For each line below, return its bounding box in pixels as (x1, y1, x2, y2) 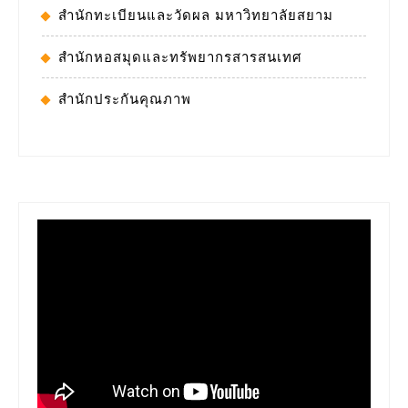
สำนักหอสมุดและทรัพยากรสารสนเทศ (58, 48, 302, 65)
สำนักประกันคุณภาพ (58, 90, 191, 107)
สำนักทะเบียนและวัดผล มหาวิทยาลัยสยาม (58, 6, 333, 23)
